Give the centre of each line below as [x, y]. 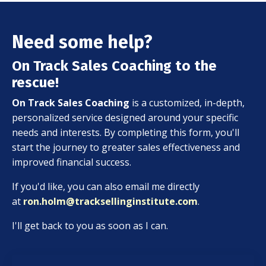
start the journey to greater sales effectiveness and [126, 147]
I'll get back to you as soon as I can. [90, 226]
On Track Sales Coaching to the [114, 66]
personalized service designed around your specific [125, 118]
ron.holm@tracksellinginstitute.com [110, 201]
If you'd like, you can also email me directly [106, 186]
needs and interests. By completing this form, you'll [126, 132]
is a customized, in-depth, [187, 103]
